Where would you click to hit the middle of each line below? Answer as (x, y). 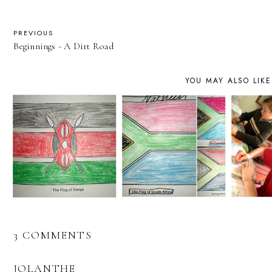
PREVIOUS (33, 33)
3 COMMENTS (53, 235)
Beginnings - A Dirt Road (64, 46)
